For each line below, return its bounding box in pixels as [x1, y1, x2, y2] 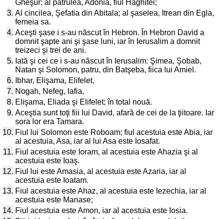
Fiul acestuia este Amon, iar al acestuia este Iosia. [15, 206, 188, 215]
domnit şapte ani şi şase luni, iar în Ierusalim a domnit [15, 37, 200, 45]
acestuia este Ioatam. [15, 176, 88, 184]
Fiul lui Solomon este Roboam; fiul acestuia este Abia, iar [15, 128, 213, 136]
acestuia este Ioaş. [15, 156, 80, 165]
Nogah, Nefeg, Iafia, [15, 87, 84, 95]
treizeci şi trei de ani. [15, 46, 86, 54]
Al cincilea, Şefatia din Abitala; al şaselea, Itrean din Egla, [15, 9, 214, 17]
